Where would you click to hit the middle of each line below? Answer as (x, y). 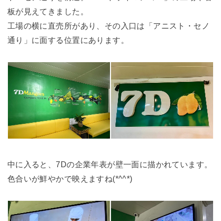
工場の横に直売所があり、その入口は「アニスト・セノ (109, 25)
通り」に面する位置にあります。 (68, 40)
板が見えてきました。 (48, 11)
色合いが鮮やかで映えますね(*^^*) (70, 179)
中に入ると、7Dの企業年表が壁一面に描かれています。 (110, 165)
